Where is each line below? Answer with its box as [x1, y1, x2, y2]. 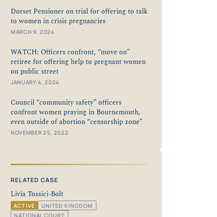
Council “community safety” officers [11, 97, 122, 108]
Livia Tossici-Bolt [11, 188, 63, 200]
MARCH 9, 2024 [11, 28, 55, 35]
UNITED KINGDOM [41, 201, 93, 209]
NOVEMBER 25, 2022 [11, 128, 69, 136]
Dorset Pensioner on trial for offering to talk [11, 6, 148, 17]
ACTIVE [14, 201, 35, 209]
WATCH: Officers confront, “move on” [11, 46, 130, 58]
